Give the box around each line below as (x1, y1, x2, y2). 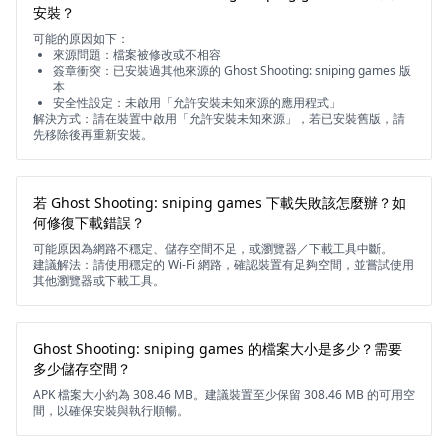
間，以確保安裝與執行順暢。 (33, 402, 189, 419)
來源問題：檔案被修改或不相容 (53, 46, 221, 63)
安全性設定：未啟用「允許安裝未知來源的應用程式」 (53, 94, 341, 111)
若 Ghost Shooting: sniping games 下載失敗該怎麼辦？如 (33, 193, 406, 212)
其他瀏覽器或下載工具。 (33, 272, 165, 289)
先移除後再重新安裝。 (33, 126, 153, 143)
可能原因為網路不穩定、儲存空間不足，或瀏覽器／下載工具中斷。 (33, 240, 393, 257)
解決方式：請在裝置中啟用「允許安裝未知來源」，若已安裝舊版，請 (33, 110, 405, 127)
